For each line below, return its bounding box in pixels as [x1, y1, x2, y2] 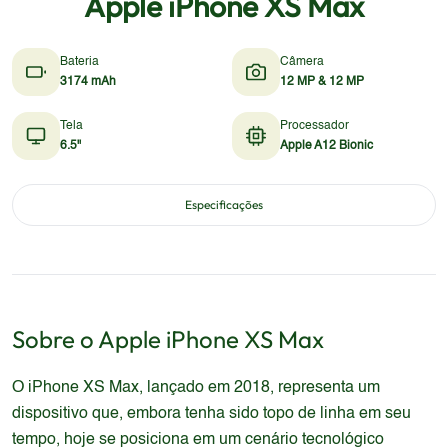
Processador [280, 120, 349, 132]
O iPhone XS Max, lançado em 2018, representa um [12, 380, 380, 396]
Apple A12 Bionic [280, 140, 373, 152]
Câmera [280, 56, 324, 68]
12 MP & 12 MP [280, 76, 364, 88]
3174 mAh [60, 76, 116, 88]
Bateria [60, 56, 99, 68]
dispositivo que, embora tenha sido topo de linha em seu [12, 406, 411, 422]
